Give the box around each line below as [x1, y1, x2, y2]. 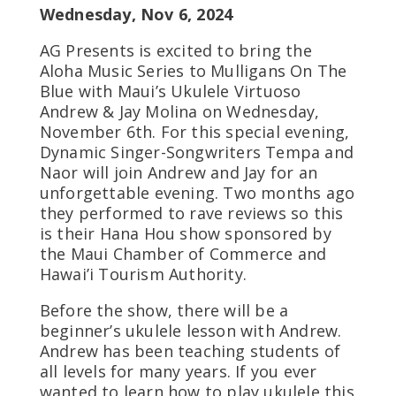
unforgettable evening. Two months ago [39, 182, 355, 204]
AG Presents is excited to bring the [39, 40, 312, 62]
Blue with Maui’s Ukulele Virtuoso [39, 80, 301, 103]
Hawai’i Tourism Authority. [39, 263, 247, 286]
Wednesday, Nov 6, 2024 [39, 4, 233, 26]
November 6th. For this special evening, [39, 121, 350, 143]
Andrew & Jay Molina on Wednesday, [39, 101, 320, 123]
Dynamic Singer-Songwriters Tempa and [39, 141, 354, 164]
